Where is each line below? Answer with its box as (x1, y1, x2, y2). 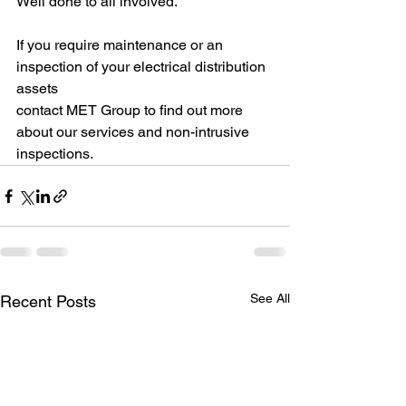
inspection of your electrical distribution (16, 58, 269, 75)
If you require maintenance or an (16, 36, 227, 53)
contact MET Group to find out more (16, 101, 246, 119)
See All (250, 291, 290, 305)
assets (16, 80, 62, 97)
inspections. (16, 145, 93, 162)
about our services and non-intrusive (16, 123, 253, 140)
